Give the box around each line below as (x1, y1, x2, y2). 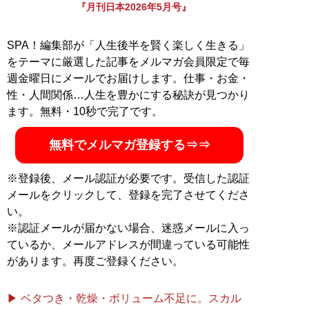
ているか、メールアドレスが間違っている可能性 (7, 239, 250, 250)
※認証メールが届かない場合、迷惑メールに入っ (7, 222, 250, 234)
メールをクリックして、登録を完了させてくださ (7, 189, 250, 201)
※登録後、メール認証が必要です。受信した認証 (7, 172, 250, 184)
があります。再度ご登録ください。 (7, 255, 183, 267)
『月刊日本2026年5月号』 (76, 1, 191, 12)
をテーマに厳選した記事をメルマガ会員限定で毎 (7, 56, 250, 68)
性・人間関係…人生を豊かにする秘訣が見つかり (7, 89, 250, 101)
